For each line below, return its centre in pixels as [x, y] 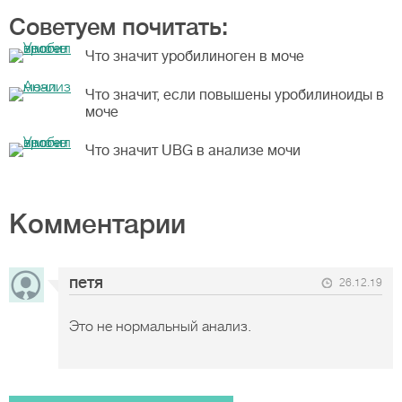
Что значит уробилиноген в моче [195, 57]
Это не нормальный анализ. [160, 327]
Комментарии [97, 224]
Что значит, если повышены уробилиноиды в [235, 95]
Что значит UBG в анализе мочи [193, 151]
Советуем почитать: [118, 27]
